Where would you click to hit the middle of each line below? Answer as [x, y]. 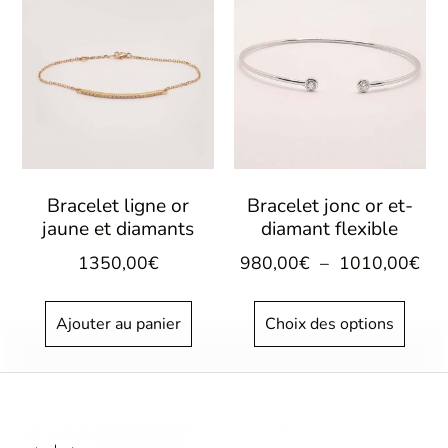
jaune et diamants [118, 228]
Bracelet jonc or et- [329, 205]
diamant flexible [330, 228]
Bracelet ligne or [118, 205]
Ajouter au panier [118, 323]
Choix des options [330, 323]
